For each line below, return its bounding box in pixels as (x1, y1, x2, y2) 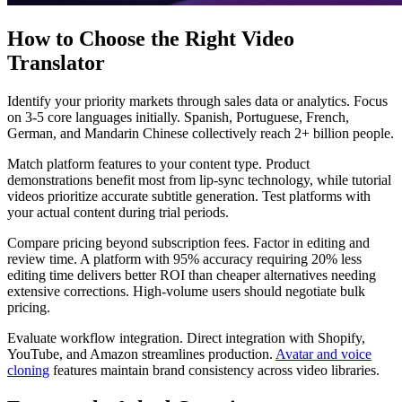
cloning (7, 363, 49, 379)
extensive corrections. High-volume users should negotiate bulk (7, 284, 365, 300)
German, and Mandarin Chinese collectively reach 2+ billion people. (7, 126, 394, 142)
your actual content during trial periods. (7, 205, 229, 221)
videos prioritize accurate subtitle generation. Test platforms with (7, 188, 371, 205)
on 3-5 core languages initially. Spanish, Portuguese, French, (7, 109, 349, 126)
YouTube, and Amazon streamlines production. (7, 346, 275, 363)
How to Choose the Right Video (7, 27, 294, 51)
